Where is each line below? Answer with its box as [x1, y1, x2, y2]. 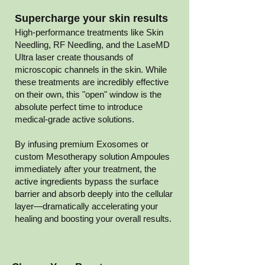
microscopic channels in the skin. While [15, 64, 167, 75]
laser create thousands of [33, 52, 133, 62]
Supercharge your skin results [15, 12, 168, 24]
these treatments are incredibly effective [15, 77, 169, 87]
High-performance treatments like [15, 27, 146, 37]
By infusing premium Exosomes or [15, 139, 148, 149]
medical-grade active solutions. [15, 114, 134, 124]
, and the [101, 40, 137, 50]
